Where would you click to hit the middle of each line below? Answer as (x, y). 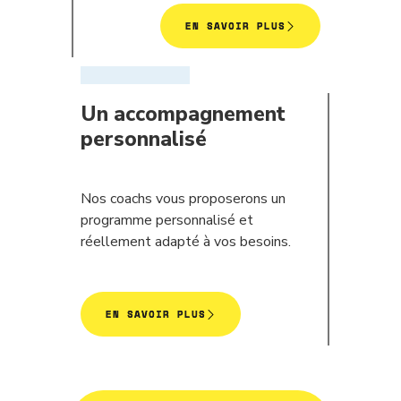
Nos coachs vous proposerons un (183, 199)
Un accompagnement (183, 114)
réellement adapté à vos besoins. (186, 242)
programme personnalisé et (167, 220)
